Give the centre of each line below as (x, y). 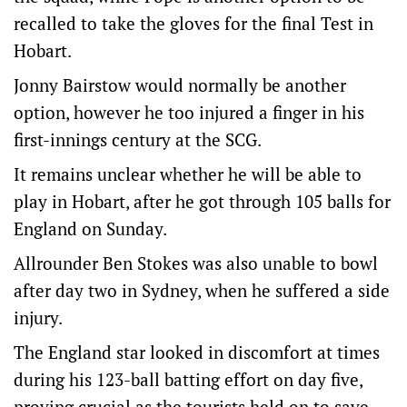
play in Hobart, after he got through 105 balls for (202, 201)
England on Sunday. (90, 228)
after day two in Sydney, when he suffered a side (202, 290)
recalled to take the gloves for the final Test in (194, 23)
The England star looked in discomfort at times (197, 352)
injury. (38, 318)
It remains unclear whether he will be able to (188, 174)
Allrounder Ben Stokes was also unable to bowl (196, 263)
